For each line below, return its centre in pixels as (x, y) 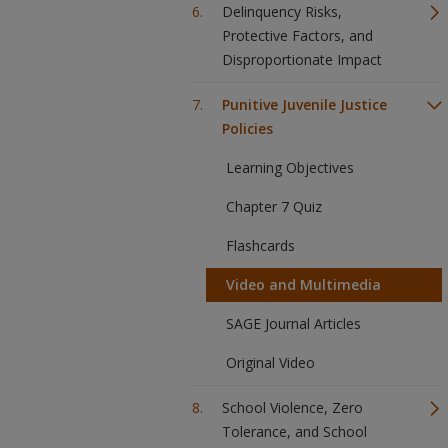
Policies (247, 128)
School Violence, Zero (292, 407)
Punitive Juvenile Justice (304, 104)
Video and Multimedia (303, 284)
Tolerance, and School (294, 431)
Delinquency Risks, (282, 11)
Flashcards (260, 245)
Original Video (270, 362)
